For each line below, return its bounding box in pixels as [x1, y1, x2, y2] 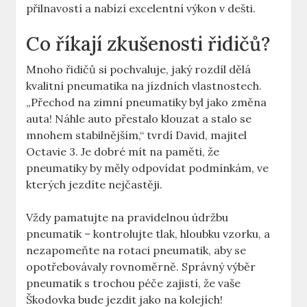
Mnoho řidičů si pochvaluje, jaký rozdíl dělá [26, 62, 251, 77]
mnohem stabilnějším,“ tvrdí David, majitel [26, 128, 247, 143]
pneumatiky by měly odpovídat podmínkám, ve [26, 161, 269, 175]
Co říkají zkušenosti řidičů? [26, 32, 271, 57]
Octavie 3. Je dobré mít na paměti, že [26, 145, 220, 159]
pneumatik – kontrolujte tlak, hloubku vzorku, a [26, 227, 271, 241]
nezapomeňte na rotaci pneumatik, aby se [26, 243, 247, 258]
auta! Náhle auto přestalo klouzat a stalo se [26, 112, 252, 126]
